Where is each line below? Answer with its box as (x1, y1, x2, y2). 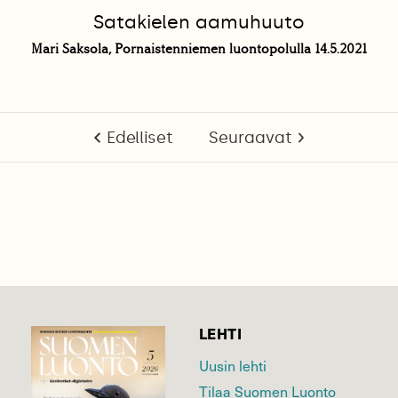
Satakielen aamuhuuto (93, 11, 305, 35)
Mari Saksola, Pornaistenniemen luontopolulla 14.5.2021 (31, 41, 367, 58)
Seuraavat (208, 128, 292, 148)
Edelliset (106, 128, 173, 148)
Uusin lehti (199, 354, 267, 377)
